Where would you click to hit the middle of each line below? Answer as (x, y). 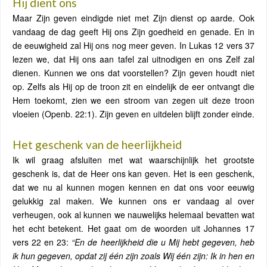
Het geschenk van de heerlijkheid (97, 145)
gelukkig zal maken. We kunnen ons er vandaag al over (133, 201)
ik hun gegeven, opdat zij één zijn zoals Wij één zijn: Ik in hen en (133, 256)
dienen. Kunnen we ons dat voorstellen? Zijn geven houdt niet (133, 73)
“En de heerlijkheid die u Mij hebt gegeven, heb (163, 242)
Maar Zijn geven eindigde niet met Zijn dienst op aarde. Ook (133, 18)
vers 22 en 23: (42, 242)
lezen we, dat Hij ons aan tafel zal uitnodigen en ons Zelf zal (133, 59)
